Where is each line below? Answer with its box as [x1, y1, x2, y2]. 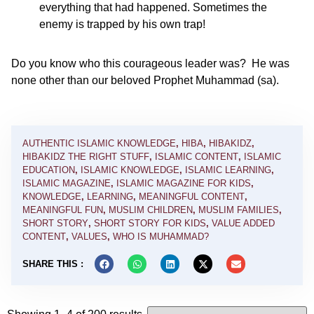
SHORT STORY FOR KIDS [94, 218, 206, 228]
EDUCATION [22, 165, 75, 175]
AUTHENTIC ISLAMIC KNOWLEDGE [22, 138, 176, 149]
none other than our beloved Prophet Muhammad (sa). [11, 74, 279, 86]
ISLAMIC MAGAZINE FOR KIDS [116, 178, 251, 189]
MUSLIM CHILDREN [109, 205, 193, 215]
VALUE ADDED [212, 218, 275, 228]
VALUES [71, 231, 107, 242]
